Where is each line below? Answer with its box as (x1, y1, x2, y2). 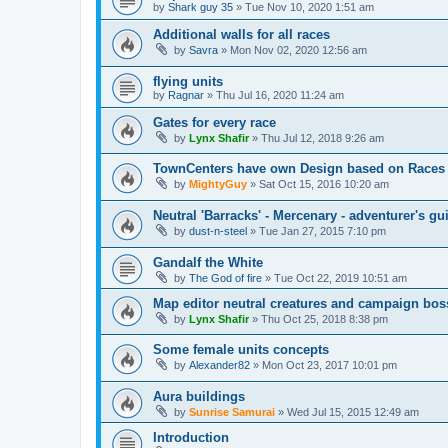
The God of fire (189, 271, 262, 284)
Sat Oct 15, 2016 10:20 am (259, 178, 389, 191)
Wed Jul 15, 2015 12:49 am (287, 405, 419, 418)
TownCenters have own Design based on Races (153, 161, 445, 177)
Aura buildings (153, 388, 245, 404)
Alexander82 (189, 359, 250, 372)
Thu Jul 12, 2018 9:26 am (261, 131, 384, 144)
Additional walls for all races (153, 27, 330, 43)
